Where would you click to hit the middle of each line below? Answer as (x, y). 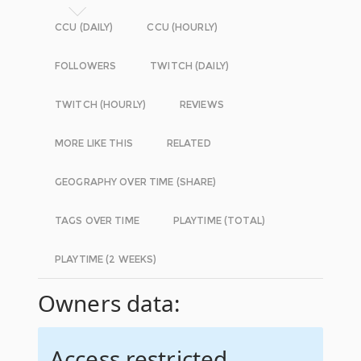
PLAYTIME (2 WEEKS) (106, 259)
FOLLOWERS (86, 66)
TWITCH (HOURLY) (100, 105)
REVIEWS (201, 105)
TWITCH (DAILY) (189, 66)
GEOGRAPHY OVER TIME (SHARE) (136, 182)
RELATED (189, 143)
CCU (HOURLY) (182, 27)
